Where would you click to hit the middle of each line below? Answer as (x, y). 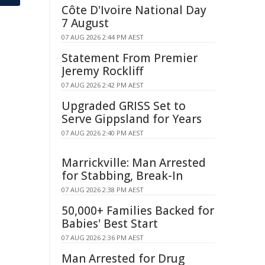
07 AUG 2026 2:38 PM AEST (103, 190)
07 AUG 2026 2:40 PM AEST (103, 133)
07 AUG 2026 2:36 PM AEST (103, 237)
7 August (85, 23)
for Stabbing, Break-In (122, 176)
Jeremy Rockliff (102, 71)
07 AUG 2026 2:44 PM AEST (103, 37)
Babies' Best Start (110, 224)
